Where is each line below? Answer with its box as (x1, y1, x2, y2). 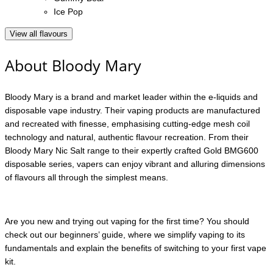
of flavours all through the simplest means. (5, 172, 168, 183)
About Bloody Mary (5, 55, 141, 76)
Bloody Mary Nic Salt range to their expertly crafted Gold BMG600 (5, 146, 258, 156)
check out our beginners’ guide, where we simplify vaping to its (5, 230, 245, 240)
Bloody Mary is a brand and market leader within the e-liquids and (5, 92, 258, 102)
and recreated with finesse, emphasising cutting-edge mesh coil (5, 119, 250, 129)
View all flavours (10, 29, 68, 39)
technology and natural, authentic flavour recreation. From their (5, 132, 249, 143)
